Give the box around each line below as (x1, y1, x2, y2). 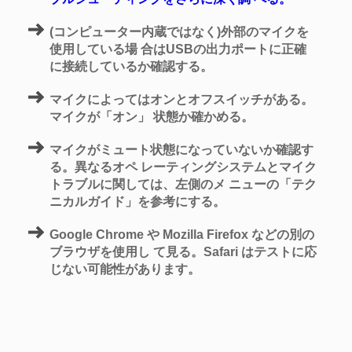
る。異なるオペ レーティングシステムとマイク (49, 159, 317, 174)
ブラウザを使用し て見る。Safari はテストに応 (49, 244, 317, 258)
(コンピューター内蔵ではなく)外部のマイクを (49, 24, 309, 38)
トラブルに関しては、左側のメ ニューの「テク (49, 177, 317, 191)
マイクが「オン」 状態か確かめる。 (49, 109, 254, 123)
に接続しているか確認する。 (49, 59, 213, 73)
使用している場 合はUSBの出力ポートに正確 (49, 42, 306, 56)
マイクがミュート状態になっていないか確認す (49, 142, 313, 156)
